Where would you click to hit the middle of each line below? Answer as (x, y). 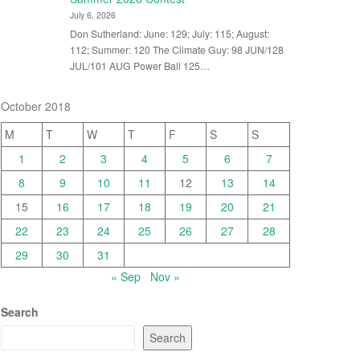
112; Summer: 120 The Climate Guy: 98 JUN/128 (176, 49)
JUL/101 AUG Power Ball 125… (139, 65)
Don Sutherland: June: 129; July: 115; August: (169, 33)
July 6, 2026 (92, 15)
